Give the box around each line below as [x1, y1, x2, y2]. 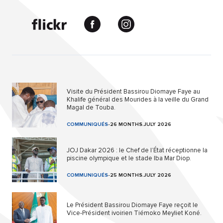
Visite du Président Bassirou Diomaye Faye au [67, 88, 200, 96]
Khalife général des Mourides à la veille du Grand [67, 96, 209, 104]
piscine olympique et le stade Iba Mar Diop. [67, 154, 191, 163]
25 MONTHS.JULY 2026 [110, 172, 171, 179]
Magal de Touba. [67, 104, 115, 112]
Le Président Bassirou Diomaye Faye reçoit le [67, 201, 198, 210]
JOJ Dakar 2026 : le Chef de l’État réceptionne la [67, 146, 208, 155]
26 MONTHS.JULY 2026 [110, 121, 171, 128]
